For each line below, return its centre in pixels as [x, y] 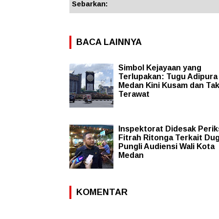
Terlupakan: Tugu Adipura [168, 77]
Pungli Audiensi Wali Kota [166, 147]
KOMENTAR [102, 192]
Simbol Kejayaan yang [160, 68]
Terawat [134, 94]
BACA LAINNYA [109, 42]
